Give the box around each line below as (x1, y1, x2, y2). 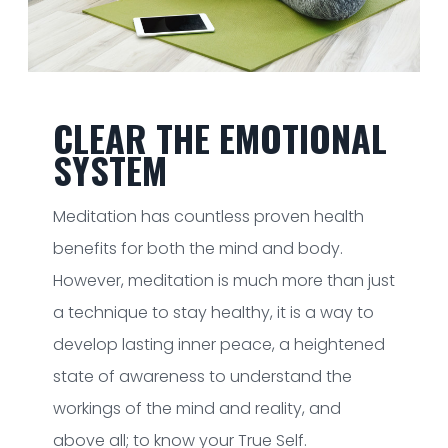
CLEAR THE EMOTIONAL (52, 110, 387, 164)
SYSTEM (52, 142, 167, 196)
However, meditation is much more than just (52, 268, 395, 292)
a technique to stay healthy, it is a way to (52, 300, 374, 324)
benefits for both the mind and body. (52, 236, 343, 260)
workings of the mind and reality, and (52, 396, 341, 420)
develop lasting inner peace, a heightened (52, 332, 385, 356)
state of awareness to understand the (52, 364, 352, 388)
